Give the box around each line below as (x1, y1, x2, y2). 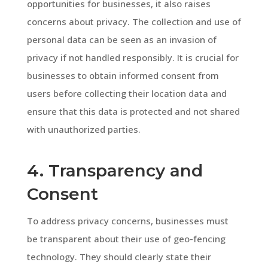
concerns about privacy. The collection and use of (26, 15, 241, 28)
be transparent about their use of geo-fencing (26, 232, 226, 245)
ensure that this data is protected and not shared (26, 105, 240, 117)
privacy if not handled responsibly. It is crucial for (26, 51, 239, 63)
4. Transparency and (26, 160, 203, 181)
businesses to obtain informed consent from (26, 69, 219, 81)
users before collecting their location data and (26, 87, 227, 99)
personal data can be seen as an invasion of (26, 33, 217, 45)
